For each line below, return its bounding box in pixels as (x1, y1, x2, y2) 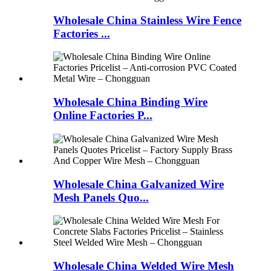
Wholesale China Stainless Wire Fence (53, 13, 241, 27)
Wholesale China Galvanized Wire (53, 177, 224, 191)
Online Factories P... (53, 109, 152, 122)
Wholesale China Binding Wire (53, 96, 207, 109)
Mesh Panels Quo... (53, 191, 149, 204)
